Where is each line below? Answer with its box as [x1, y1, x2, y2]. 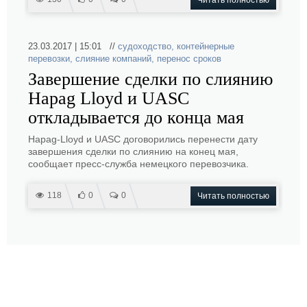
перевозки [28, 53, 70, 64]
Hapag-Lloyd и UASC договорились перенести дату [28, 134, 258, 145]
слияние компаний [75, 53, 151, 64]
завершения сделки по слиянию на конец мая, [28, 146, 238, 157]
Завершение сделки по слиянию [28, 69, 273, 89]
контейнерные [177, 41, 234, 51]
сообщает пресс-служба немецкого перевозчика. [28, 158, 249, 169]
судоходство [118, 41, 171, 51]
